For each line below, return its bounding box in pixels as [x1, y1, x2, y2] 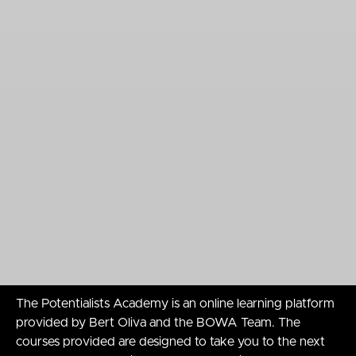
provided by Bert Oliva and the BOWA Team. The [16, 316, 300, 330]
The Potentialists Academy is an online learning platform [16, 297, 335, 311]
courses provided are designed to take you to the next [16, 335, 325, 349]
